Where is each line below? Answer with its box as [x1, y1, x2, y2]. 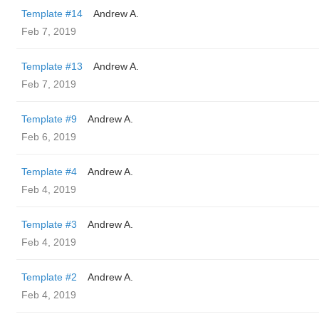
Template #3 [21, 219, 77, 230]
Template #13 [21, 61, 83, 72]
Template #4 [21, 166, 77, 177]
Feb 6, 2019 [21, 131, 76, 142]
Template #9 [21, 113, 77, 125]
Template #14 [21, 8, 83, 19]
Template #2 [21, 271, 77, 283]
